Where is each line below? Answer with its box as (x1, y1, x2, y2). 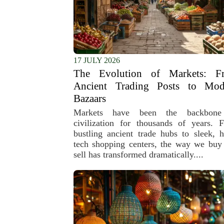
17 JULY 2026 (73, 56, 120, 64)
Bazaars (73, 92, 106, 104)
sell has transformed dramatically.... (73, 149, 203, 159)
